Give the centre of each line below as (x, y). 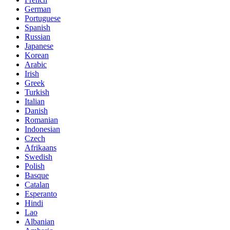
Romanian (41, 120)
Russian (37, 37)
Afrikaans (41, 148)
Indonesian (42, 129)
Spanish (37, 28)
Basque (37, 176)
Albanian (40, 222)
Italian (35, 102)
